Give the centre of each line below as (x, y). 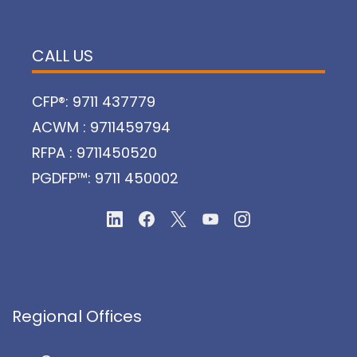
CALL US (63, 55)
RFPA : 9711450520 (94, 152)
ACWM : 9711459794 (101, 127)
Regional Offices (77, 317)
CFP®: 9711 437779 (94, 101)
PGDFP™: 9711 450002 (105, 178)
